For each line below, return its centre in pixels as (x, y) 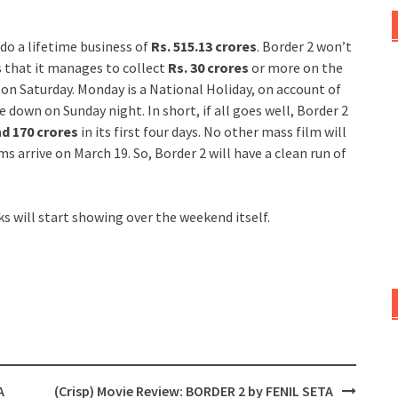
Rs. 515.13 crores (204, 46)
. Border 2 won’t (304, 46)
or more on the (296, 67)
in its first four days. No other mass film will (212, 131)
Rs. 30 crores (208, 67)
